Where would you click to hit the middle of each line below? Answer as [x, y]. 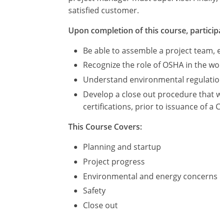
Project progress [114, 161]
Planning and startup [122, 147]
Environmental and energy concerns [150, 176]
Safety [94, 191]
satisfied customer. [104, 10]
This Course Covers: [105, 126]
